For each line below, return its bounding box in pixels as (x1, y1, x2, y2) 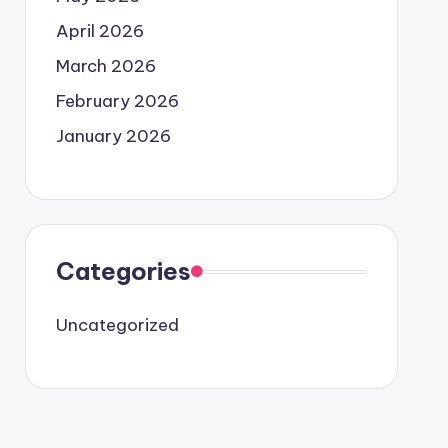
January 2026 (55, 125, 171, 147)
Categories (55, 256, 191, 286)
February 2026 (55, 90, 179, 112)
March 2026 (55, 55, 156, 77)
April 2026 (55, 20, 144, 42)
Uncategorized (55, 314, 179, 336)
